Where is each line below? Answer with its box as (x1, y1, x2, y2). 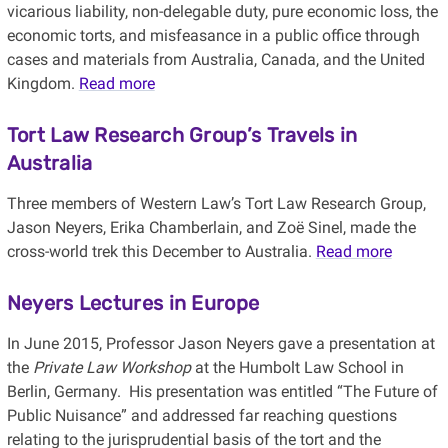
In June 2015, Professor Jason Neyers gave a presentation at (6, 334, 435, 354)
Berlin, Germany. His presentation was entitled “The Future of (6, 382, 438, 402)
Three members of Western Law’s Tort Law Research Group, (6, 194, 426, 214)
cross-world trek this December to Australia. (6, 242, 316, 262)
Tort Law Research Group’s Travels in (6, 123, 358, 148)
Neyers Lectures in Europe (6, 291, 260, 316)
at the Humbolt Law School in (190, 358, 404, 378)
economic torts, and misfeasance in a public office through (6, 26, 420, 46)
